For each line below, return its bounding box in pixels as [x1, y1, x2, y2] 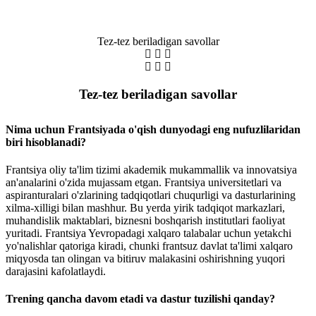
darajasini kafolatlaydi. [6, 265, 106, 277]
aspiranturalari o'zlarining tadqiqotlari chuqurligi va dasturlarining [6, 188, 296, 201]
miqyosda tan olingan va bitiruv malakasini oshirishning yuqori [6, 252, 285, 265]
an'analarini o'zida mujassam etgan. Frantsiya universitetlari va [6, 176, 281, 188]
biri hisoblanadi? [6, 135, 86, 148]
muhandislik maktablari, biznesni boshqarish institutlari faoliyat [6, 214, 285, 226]
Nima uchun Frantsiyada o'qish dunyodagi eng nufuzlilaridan [6, 123, 300, 135]
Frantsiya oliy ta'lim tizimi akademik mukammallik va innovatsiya [6, 163, 297, 176]
